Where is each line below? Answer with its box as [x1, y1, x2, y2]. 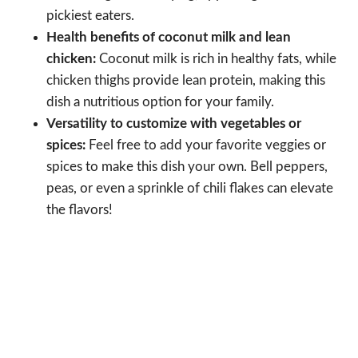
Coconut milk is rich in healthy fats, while [96, 51, 336, 66]
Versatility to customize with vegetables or [46, 116, 301, 130]
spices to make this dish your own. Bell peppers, [46, 159, 328, 173]
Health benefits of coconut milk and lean [46, 30, 291, 44]
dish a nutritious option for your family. [46, 94, 274, 109]
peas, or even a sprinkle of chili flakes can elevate [46, 181, 333, 195]
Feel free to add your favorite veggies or [86, 137, 326, 152]
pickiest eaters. [46, 8, 134, 22]
